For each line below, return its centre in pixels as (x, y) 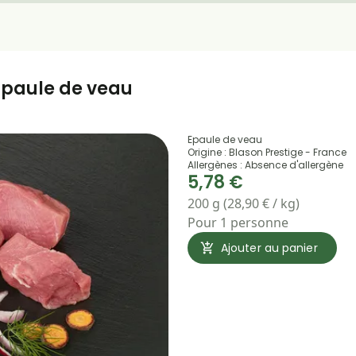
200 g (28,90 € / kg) (244, 203)
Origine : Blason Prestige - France (267, 152)
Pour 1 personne (238, 222)
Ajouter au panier (269, 248)
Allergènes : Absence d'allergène (265, 165)
